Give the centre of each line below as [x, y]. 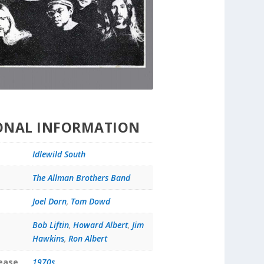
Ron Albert [88, 239]
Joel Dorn [49, 202]
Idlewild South [59, 154]
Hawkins [48, 239]
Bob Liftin [50, 225]
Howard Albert [100, 225]
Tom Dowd [90, 202]
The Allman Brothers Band [81, 178]
